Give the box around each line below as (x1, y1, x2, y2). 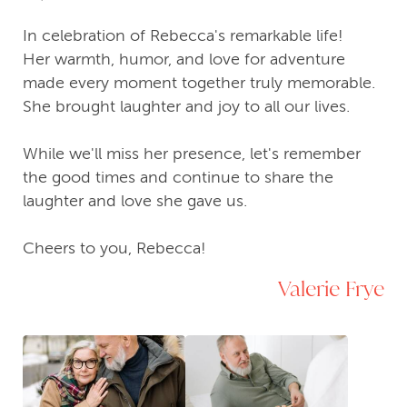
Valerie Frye (278, 274, 384, 303)
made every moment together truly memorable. (23, 74, 375, 93)
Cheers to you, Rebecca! (23, 239, 206, 258)
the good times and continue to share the (23, 168, 333, 187)
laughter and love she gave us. (23, 192, 247, 211)
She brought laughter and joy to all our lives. (23, 97, 350, 116)
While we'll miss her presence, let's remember (23, 144, 361, 164)
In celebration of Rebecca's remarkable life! (23, 26, 343, 45)
